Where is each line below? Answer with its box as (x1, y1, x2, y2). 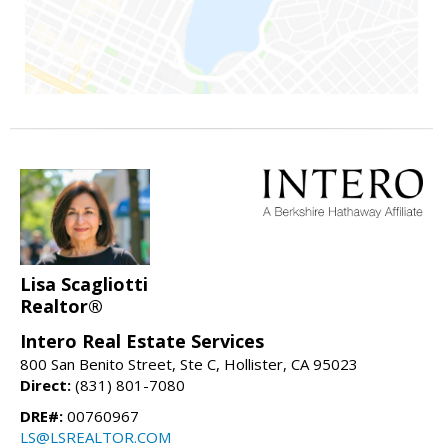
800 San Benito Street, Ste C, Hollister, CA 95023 (20, 354, 358, 375)
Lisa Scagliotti (20, 272, 148, 297)
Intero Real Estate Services (20, 329, 264, 354)
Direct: (20, 375, 71, 396)
